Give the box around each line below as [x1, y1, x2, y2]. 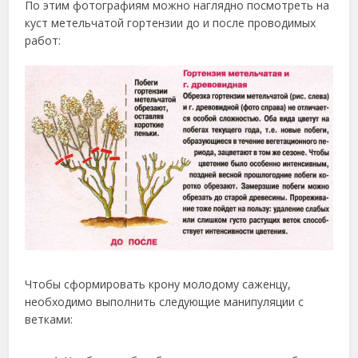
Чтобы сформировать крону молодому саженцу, [25, 276, 292, 292]
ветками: [25, 311, 74, 327]
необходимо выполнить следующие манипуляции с [25, 293, 304, 309]
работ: [25, 33, 62, 49]
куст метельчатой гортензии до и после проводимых [25, 15, 316, 31]
